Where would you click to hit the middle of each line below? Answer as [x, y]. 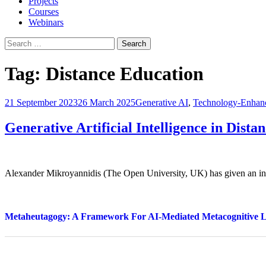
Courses [44, 12]
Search [17, 42]
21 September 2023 [41, 103]
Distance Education [125, 73]
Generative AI [162, 103]
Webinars [46, 23]
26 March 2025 [107, 103]
